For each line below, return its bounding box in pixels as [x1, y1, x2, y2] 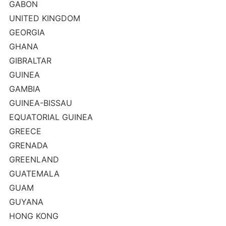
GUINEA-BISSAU [9, 98, 72, 108]
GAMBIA [9, 84, 40, 94]
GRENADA [9, 140, 48, 150]
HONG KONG [9, 211, 59, 221]
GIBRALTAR [9, 55, 51, 66]
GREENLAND [9, 154, 59, 164]
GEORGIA [9, 27, 45, 37]
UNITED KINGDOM [9, 13, 80, 23]
